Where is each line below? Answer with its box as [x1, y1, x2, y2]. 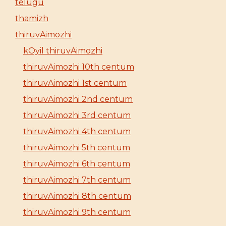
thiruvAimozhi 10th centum [23, 62, 134, 72]
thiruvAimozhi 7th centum [23, 175, 131, 185]
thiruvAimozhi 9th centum [23, 207, 131, 217]
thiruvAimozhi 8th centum [23, 191, 131, 201]
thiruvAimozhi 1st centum [23, 78, 127, 88]
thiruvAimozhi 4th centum [23, 127, 131, 136]
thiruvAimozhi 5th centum [23, 143, 130, 152]
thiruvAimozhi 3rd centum [23, 110, 131, 120]
